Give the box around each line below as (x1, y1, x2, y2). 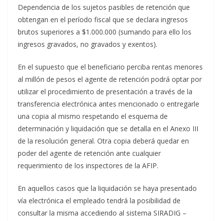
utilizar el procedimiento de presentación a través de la (18, 87, 192, 97)
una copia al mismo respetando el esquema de (18, 111, 168, 121)
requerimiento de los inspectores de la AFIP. (18, 161, 158, 171)
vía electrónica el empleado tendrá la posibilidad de (18, 196, 181, 206)
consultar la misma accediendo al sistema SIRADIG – (18, 208, 186, 218)
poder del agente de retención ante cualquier (18, 148, 161, 158)
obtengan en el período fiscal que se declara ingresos (18, 15, 188, 25)
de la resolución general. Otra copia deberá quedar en (18, 136, 189, 146)
